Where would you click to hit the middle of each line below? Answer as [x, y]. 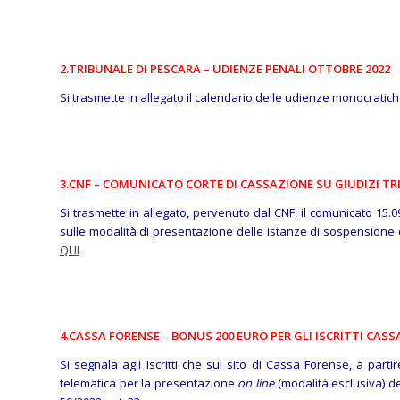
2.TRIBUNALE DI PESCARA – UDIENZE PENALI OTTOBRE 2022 [225, 69]
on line [256, 383]
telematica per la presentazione [149, 383]
